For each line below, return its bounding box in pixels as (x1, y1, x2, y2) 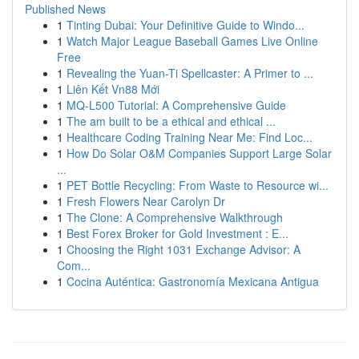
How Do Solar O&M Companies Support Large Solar (67, 145, 332, 161)
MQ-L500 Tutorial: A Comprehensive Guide (67, 97, 286, 113)
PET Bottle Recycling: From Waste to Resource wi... (67, 177, 329, 193)
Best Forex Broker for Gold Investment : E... (67, 225, 288, 241)
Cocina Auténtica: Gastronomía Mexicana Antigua (67, 273, 319, 289)
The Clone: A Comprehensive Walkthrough (67, 209, 283, 225)
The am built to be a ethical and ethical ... (67, 113, 276, 129)
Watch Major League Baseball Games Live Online (67, 33, 318, 49)
